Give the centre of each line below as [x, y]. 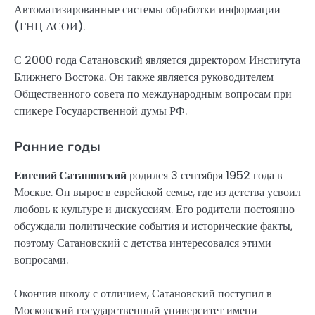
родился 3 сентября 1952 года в [205, 176]
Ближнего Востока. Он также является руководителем [144, 77]
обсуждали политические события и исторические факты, [153, 226]
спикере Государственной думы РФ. [101, 111]
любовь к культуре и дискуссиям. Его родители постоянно [154, 210]
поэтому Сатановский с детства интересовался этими [143, 243]
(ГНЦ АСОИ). [50, 26]
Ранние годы [57, 147]
